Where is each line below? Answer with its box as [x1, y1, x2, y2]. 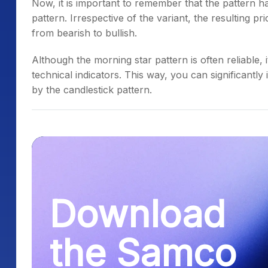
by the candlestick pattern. [32, 84, 152, 96]
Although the [32, 54, 94, 66]
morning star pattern [94, 54, 188, 66]
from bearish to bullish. [32, 27, 140, 39]
